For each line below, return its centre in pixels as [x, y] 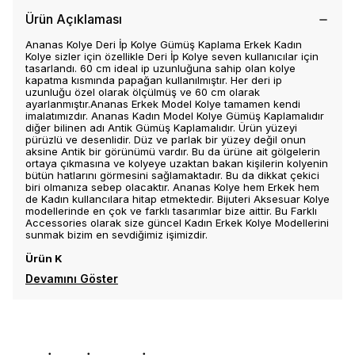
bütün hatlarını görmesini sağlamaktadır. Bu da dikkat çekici [172, 175]
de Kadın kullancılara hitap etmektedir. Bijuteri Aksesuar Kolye [177, 199]
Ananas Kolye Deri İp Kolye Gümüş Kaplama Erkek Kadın [164, 44]
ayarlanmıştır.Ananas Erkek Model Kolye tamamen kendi [163, 104]
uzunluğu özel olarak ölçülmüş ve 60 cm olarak [143, 92]
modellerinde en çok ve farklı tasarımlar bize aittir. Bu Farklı [171, 211]
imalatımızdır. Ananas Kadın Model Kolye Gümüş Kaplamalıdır [175, 116]
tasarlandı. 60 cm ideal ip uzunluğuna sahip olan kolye [160, 68]
